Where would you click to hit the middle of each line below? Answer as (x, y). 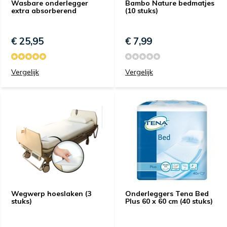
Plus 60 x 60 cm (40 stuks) (169, 201)
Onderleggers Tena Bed (167, 194)
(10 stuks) (142, 11)
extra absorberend (44, 11)
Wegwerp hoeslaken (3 (51, 194)
